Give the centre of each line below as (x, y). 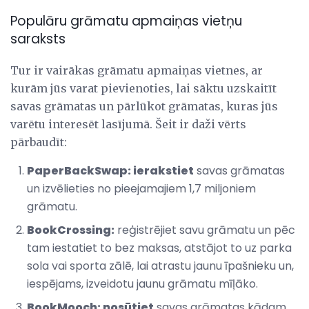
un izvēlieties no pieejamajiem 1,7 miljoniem (141, 189)
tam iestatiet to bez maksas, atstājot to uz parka (159, 248)
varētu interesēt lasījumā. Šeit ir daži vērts (128, 124)
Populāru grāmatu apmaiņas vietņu (126, 21)
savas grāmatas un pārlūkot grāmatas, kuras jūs (144, 107)
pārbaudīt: (39, 142)
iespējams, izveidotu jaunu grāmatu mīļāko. (142, 284)
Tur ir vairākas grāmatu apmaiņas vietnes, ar (137, 71)
